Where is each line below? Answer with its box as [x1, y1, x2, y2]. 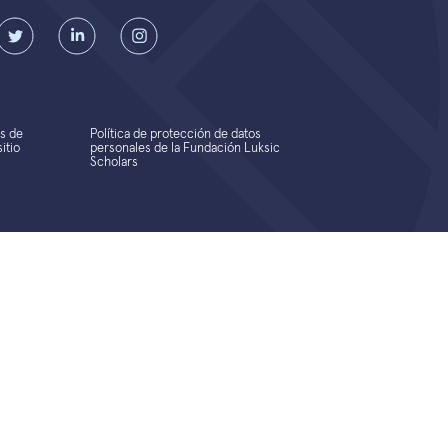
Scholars [89, 156, 138, 169]
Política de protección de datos [89, 128, 261, 141]
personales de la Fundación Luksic [89, 142, 280, 155]
